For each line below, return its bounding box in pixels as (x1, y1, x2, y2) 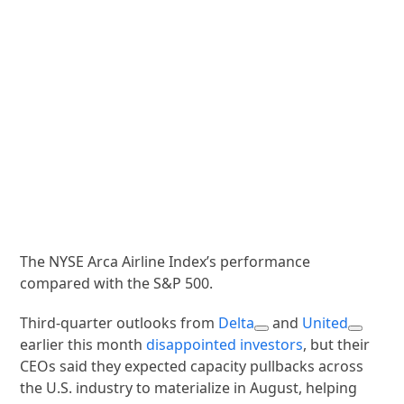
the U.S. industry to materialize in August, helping (20, 377, 358, 398)
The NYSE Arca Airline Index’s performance (20, 251, 311, 271)
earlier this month (20, 334, 147, 354)
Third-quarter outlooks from (20, 312, 219, 333)
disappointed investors (146, 334, 304, 354)
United (302, 312, 349, 333)
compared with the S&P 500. (20, 272, 214, 293)
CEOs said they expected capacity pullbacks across (20, 355, 364, 376)
